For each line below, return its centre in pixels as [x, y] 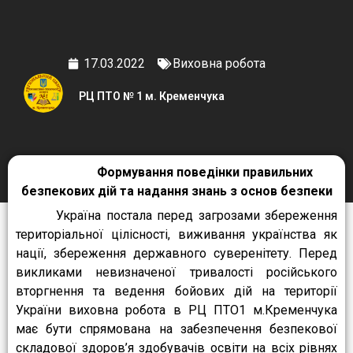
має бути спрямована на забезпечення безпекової [176, 329]
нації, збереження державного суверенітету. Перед [176, 254]
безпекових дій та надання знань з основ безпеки [176, 191]
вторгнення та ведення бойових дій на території [176, 292]
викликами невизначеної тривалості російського [176, 273]
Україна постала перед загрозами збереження [176, 216]
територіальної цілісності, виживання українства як [176, 235]
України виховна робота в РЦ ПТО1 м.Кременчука [176, 310]
